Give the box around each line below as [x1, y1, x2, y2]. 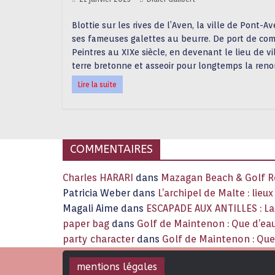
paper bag [63, 218, 109, 230]
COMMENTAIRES [70, 142, 153, 156]
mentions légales [77, 261, 157, 273]
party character [63, 233, 134, 245]
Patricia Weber [63, 187, 130, 199]
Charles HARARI [63, 172, 133, 184]
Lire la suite [78, 80, 117, 89]
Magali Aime [63, 203, 118, 214]
